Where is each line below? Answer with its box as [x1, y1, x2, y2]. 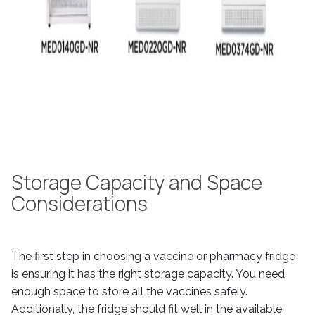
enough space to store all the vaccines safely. [11, 285, 247, 298]
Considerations [11, 190, 148, 217]
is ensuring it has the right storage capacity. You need [11, 267, 285, 281]
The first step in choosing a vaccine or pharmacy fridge [11, 250, 295, 263]
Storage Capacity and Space [11, 169, 262, 195]
